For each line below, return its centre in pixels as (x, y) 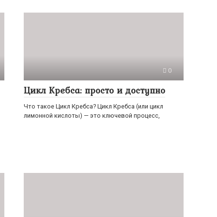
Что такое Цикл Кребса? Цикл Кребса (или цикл (93, 106)
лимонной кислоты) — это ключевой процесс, (92, 116)
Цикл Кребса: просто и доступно (94, 90)
